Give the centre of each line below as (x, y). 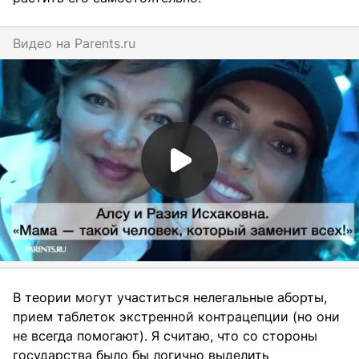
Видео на (44, 44)
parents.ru (109, 44)
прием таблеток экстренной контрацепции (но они (176, 317)
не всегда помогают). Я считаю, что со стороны (165, 336)
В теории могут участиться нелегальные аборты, (170, 298)
